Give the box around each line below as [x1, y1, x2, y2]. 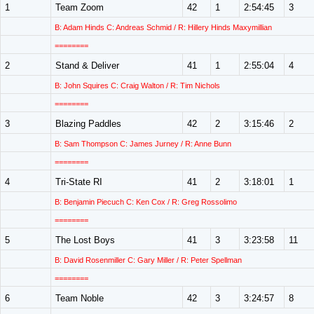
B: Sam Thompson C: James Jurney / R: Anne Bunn [55, 139, 231, 148]
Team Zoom [55, 2, 104, 13]
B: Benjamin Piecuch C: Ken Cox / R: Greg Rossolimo [55, 198, 237, 206]
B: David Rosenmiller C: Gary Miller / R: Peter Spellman [55, 256, 242, 264]
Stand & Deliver [55, 60, 119, 71]
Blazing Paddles [55, 118, 121, 129]
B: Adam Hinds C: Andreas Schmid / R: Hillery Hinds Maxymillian [55, 23, 272, 32]
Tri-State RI [55, 177, 102, 187]
